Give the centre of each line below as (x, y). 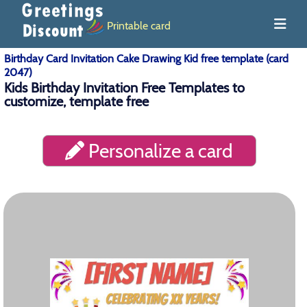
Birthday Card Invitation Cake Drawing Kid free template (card (146, 59)
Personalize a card (159, 151)
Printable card (139, 25)
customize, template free (76, 101)
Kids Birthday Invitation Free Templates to (124, 88)
